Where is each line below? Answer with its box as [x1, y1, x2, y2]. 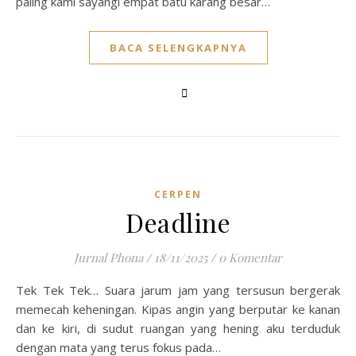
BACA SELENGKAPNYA [109, 41, 247, 55]
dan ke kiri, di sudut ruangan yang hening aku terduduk [16, 320, 340, 336]
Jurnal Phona [74, 250, 143, 265]
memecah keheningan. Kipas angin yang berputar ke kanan [16, 301, 340, 317]
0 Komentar [219, 250, 282, 265]
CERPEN [154, 188, 202, 201]
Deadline [126, 205, 230, 239]
